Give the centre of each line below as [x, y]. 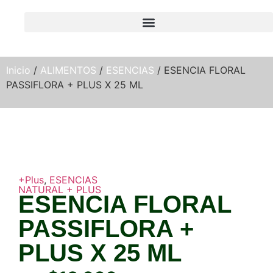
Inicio [18, 70]
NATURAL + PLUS [60, 190]
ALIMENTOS [68, 70]
